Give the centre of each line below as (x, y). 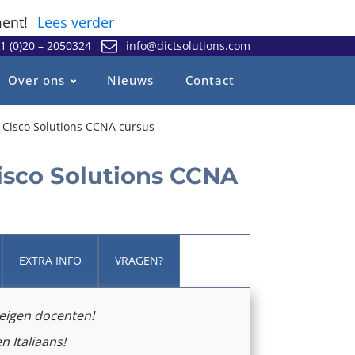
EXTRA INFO (50, 260)
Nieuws (130, 80)
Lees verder (75, 22)
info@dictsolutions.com (188, 46)
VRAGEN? (139, 260)
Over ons (37, 80)
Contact (210, 80)
